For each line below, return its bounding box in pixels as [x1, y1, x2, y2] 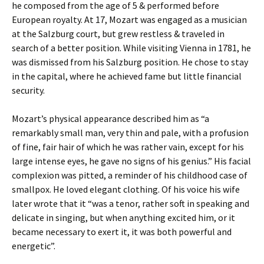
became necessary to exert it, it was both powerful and [12, 226, 232, 238]
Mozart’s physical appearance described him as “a [12, 113, 209, 125]
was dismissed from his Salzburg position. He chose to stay [12, 56, 248, 68]
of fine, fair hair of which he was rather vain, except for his [12, 141, 244, 153]
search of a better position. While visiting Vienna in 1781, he [12, 42, 251, 54]
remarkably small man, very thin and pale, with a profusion [12, 127, 249, 139]
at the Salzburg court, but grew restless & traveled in [12, 28, 225, 40]
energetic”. [12, 240, 55, 252]
